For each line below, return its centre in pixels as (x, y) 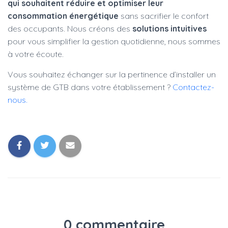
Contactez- (193, 87)
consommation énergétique (63, 16)
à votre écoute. (36, 54)
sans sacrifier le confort (164, 16)
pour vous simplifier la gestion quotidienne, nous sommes (114, 41)
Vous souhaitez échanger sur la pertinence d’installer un (112, 74)
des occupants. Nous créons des (70, 28)
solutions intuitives (169, 28)
